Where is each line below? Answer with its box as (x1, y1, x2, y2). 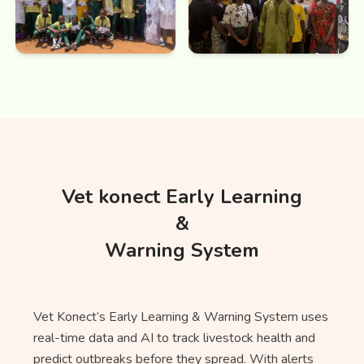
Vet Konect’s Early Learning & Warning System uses (32, 307, 328, 326)
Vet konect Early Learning (62, 183, 302, 210)
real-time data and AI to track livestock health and (32, 328, 315, 347)
